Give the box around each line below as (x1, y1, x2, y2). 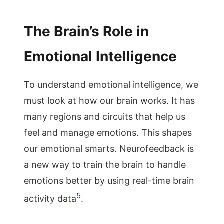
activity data (24, 193, 76, 204)
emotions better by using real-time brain (24, 175, 194, 186)
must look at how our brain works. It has (24, 95, 195, 106)
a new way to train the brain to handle (24, 159, 186, 170)
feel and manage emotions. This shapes (24, 127, 192, 138)
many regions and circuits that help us (24, 111, 185, 122)
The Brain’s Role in (24, 23, 149, 40)
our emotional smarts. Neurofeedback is (24, 143, 194, 154)
